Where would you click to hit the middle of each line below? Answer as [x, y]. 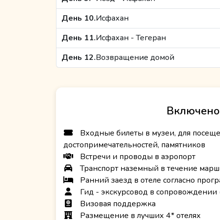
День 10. [79, 18]
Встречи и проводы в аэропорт [137, 157]
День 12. [79, 58]
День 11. [79, 38]
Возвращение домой [135, 58]
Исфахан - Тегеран [131, 38]
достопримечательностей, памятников [134, 145]
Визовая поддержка [117, 204]
